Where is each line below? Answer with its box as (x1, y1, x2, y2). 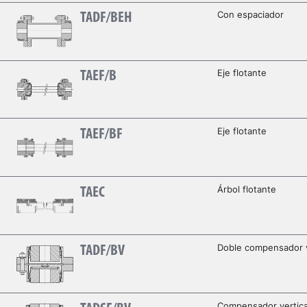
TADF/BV (79, 243, 125, 259)
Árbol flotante (217, 183, 276, 195)
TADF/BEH (79, 10, 132, 26)
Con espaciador (217, 8, 284, 20)
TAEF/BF (79, 126, 123, 143)
